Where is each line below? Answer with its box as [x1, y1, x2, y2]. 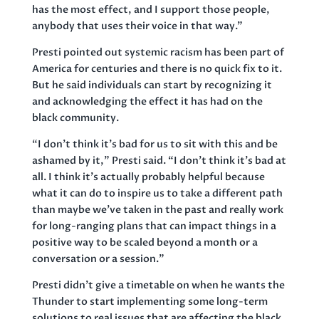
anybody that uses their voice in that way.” [31, 19, 243, 33]
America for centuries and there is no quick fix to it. [31, 61, 282, 75]
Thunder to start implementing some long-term [31, 294, 268, 308]
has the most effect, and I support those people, [31, 2, 270, 16]
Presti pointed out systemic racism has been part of [31, 45, 284, 59]
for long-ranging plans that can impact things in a [31, 219, 276, 233]
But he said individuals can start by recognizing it [31, 78, 272, 92]
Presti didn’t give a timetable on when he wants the [31, 278, 285, 292]
